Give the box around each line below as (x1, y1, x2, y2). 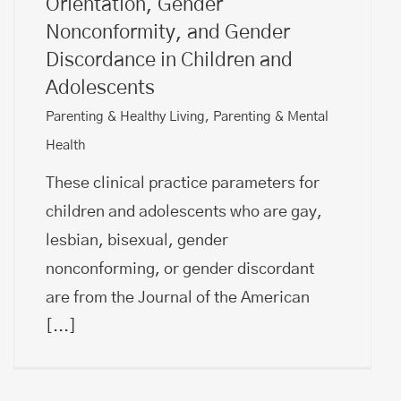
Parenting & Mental (213, 109, 328, 124)
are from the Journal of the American (46, 289, 310, 306)
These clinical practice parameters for (46, 175, 320, 192)
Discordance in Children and (46, 49, 293, 70)
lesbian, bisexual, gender (46, 232, 228, 249)
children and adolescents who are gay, (46, 203, 322, 220)
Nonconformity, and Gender (46, 21, 290, 42)
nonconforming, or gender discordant (46, 260, 314, 277)
